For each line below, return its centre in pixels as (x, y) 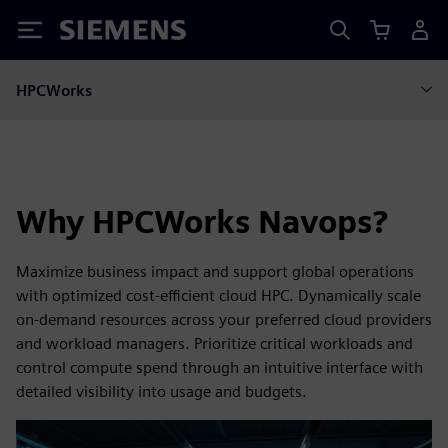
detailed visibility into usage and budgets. (161, 391)
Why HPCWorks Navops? (202, 221)
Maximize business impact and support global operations (215, 271)
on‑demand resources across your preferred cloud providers (224, 319)
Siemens (93, 33)
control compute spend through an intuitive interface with (219, 367)
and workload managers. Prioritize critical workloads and (214, 343)
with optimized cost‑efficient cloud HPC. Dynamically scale (218, 295)
